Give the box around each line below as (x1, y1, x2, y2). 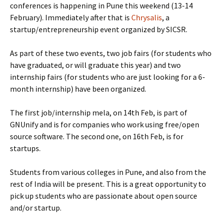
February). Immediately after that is (10, 12, 131, 22)
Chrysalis (131, 12, 162, 22)
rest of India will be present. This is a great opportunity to (10, 179, 206, 189)
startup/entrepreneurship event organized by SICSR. (10, 24, 187, 34)
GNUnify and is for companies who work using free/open (10, 119, 199, 129)
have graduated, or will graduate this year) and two (10, 60, 181, 70)
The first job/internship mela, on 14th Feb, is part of (10, 108, 187, 117)
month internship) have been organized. (10, 84, 146, 94)
